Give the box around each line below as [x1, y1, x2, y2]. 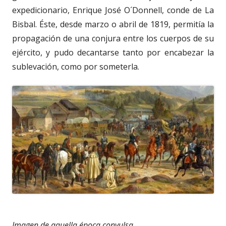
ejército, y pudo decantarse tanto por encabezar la [12, 47, 214, 59]
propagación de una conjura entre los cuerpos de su [12, 33, 214, 44]
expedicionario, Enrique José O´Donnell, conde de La [12, 5, 214, 16]
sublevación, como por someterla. [12, 61, 139, 73]
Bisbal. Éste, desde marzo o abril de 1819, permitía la [12, 19, 214, 30]
